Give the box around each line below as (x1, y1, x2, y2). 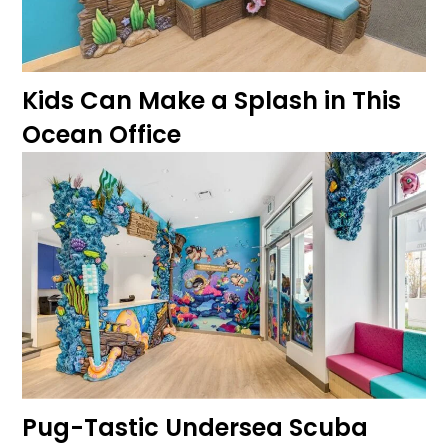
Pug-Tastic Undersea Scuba (22, 410, 368, 444)
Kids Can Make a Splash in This (22, 83, 401, 117)
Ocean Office (22, 117, 181, 151)
